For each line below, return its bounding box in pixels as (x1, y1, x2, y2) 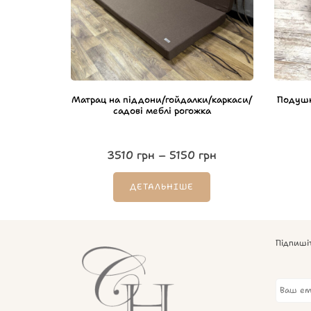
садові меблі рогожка (112, 105, 211, 117)
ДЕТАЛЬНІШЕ (130, 181, 194, 193)
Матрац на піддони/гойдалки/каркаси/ (72, 94, 253, 106)
